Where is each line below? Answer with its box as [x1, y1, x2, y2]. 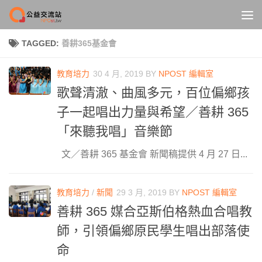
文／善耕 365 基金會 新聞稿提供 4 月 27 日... [57, 149, 247, 160]
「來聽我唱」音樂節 [57, 124, 173, 139]
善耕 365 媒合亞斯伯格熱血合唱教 [57, 204, 252, 219]
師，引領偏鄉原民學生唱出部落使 [57, 223, 250, 239]
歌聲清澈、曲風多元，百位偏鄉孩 [57, 85, 250, 101]
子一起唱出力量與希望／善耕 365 [57, 105, 249, 120]
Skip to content [16, 11, 83, 21]
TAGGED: [22, 39, 61, 48]
